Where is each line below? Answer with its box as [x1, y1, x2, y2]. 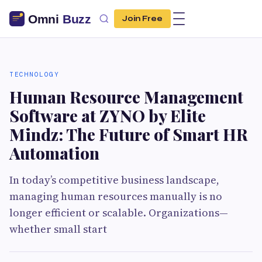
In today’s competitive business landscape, [9, 173, 219, 187]
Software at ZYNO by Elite [9, 105, 206, 126]
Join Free [122, 14, 163, 23]
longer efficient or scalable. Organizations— [9, 205, 228, 220]
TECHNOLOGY [9, 70, 59, 78]
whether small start [9, 222, 107, 236]
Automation [9, 142, 99, 164]
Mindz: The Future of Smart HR [9, 123, 248, 145]
